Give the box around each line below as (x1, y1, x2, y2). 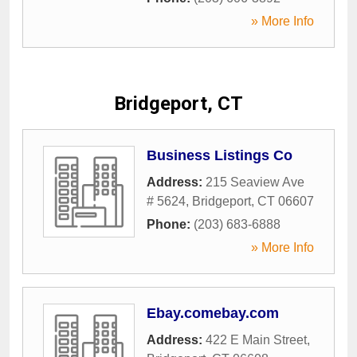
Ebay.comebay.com (147, 305, 279, 321)
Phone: (147, 218, 194, 231)
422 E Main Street (206, 333, 307, 347)
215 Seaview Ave (206, 175, 304, 189)
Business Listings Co (147, 147, 292, 163)
